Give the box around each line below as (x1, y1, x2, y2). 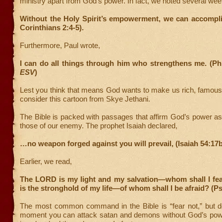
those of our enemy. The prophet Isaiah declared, (20, 121, 177, 130)
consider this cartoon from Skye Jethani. (20, 95, 150, 103)
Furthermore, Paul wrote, (20, 41, 100, 50)
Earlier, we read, (20, 157, 72, 166)
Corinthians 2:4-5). (20, 23, 84, 32)
